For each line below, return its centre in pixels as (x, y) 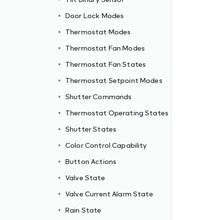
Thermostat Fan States (106, 64)
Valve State (85, 178)
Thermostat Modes (98, 32)
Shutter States (91, 129)
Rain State (83, 210)
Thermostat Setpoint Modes (114, 80)
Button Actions (91, 161)
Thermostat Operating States (117, 113)
